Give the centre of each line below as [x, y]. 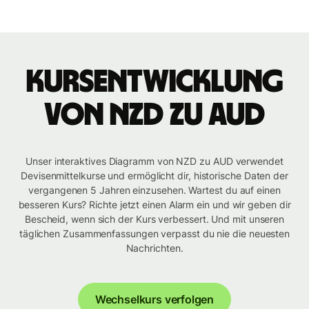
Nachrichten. [154, 248]
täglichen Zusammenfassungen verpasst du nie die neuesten [154, 234]
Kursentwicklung [154, 82]
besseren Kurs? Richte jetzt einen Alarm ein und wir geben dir [154, 205]
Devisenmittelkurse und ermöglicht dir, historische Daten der [154, 176]
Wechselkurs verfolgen [154, 300]
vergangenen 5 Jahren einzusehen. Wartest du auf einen [154, 190]
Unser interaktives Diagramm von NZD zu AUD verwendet [154, 161]
